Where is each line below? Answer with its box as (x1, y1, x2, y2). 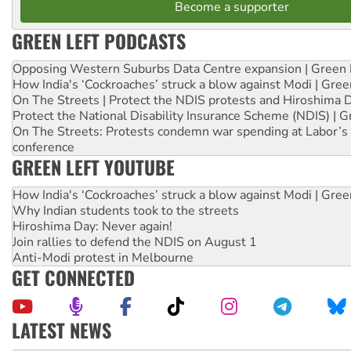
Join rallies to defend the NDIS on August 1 (13, 233, 257, 251)
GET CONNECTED (12, 263, 135, 292)
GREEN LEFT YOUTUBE (12, 153, 175, 182)
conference (13, 139, 74, 157)
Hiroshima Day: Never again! (13, 218, 172, 236)
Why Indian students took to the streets (13, 202, 239, 220)
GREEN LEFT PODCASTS (12, 27, 186, 56)
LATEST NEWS (12, 316, 111, 345)
